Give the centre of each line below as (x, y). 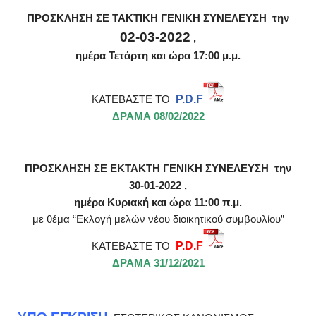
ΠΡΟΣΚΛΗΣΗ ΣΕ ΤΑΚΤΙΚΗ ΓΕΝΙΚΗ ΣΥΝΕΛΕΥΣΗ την (158, 18)
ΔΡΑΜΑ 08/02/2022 (158, 116)
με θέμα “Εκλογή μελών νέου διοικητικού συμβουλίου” (158, 219)
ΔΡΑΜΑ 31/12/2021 (158, 263)
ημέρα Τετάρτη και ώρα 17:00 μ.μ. (158, 56)
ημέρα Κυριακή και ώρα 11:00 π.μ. (158, 202)
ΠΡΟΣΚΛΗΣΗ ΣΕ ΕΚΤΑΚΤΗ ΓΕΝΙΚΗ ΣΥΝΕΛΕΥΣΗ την (158, 169)
